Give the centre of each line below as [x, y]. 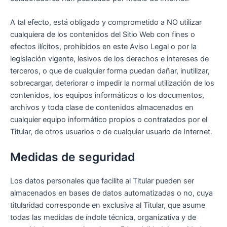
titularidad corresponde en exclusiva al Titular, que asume [108, 205]
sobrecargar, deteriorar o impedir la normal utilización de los [112, 83]
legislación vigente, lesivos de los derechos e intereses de [109, 59]
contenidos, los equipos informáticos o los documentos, [107, 96]
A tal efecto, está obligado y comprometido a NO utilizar [106, 23]
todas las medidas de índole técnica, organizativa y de [103, 217]
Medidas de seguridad [72, 157]
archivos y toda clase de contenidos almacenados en [102, 108]
